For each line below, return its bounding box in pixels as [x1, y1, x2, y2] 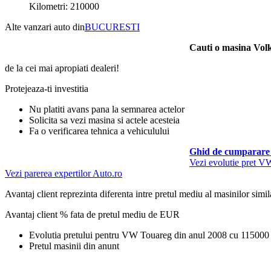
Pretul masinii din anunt [29, 240, 119, 251]
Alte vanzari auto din [5, 21, 85, 32]
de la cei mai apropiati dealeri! [5, 62, 119, 73]
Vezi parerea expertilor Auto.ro [5, 168, 122, 178]
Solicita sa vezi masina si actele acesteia [29, 114, 180, 125]
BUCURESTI [85, 21, 140, 32]
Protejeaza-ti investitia [5, 83, 88, 94]
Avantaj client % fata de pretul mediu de [5, 209, 160, 220]
